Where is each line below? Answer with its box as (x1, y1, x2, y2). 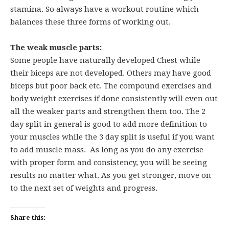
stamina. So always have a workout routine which (10, 5, 199, 14)
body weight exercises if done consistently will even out (10, 94, 218, 103)
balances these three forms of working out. (10, 17, 171, 27)
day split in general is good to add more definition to (10, 120, 207, 129)
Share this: (10, 214, 45, 221)
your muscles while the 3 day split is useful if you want (10, 132, 215, 142)
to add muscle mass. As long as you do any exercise (10, 145, 203, 154)
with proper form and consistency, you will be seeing (10, 158, 207, 167)
